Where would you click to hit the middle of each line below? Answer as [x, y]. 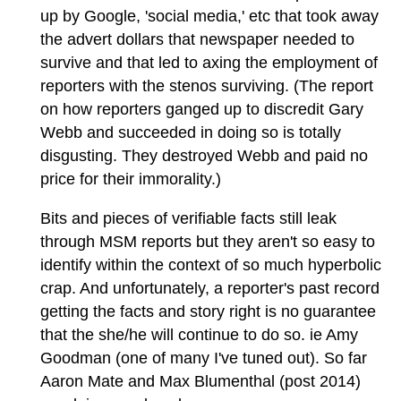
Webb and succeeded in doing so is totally [191, 132]
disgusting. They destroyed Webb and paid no [204, 155]
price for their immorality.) [131, 179]
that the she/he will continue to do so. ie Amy [199, 334]
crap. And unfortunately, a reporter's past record [210, 288]
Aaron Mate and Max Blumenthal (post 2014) [200, 381]
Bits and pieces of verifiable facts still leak [188, 218]
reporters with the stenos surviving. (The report [207, 85]
